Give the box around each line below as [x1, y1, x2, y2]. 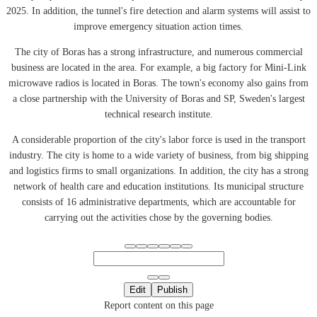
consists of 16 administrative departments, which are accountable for [21, 196, 296, 207]
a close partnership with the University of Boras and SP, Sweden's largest [12, 93, 305, 104]
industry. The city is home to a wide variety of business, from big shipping [8, 149, 309, 161]
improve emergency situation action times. [74, 21, 243, 32]
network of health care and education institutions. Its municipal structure [13, 180, 304, 192]
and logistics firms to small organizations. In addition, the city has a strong [8, 165, 309, 176]
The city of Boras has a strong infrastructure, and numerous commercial [14, 46, 303, 57]
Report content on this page [103, 299, 214, 311]
